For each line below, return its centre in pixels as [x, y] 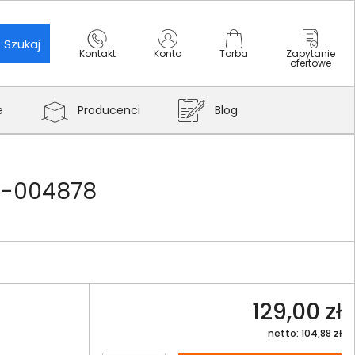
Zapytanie [311, 53]
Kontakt [97, 53]
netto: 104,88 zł [305, 333]
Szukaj [22, 44]
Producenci [109, 110]
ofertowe [311, 63]
